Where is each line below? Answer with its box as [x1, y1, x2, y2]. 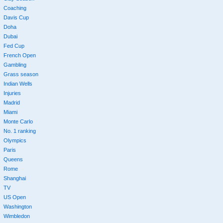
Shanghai [3, 175, 26, 181]
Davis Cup [3, 14, 29, 20]
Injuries [3, 90, 21, 96]
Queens [3, 156, 23, 162]
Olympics [3, 137, 26, 143]
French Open [3, 52, 36, 58]
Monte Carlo [3, 118, 33, 124]
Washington [3, 203, 32, 210]
